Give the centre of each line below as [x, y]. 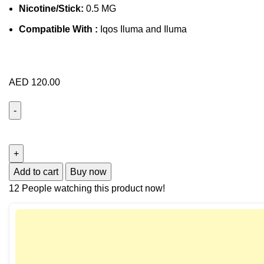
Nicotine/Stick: [51, 8]
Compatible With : [58, 29]
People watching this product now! [93, 188]
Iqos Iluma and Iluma [142, 29]
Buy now [88, 171]
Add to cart [36, 171]
